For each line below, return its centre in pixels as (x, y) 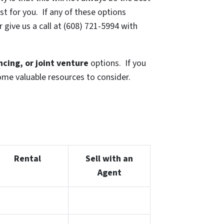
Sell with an (109, 159)
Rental (27, 159)
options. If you (117, 63)
